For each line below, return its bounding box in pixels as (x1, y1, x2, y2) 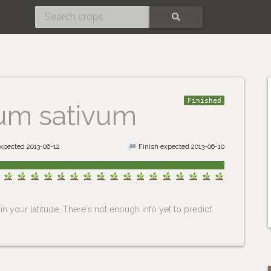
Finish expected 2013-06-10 (137, 142, 225, 151)
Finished (187, 96, 221, 105)
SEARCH (158, 20, 192, 30)
